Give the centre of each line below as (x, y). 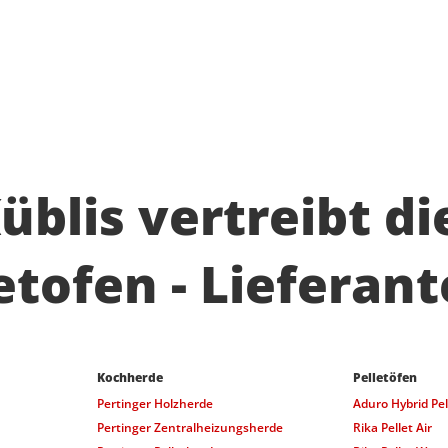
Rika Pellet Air (392, 427)
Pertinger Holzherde (154, 403)
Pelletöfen (384, 377)
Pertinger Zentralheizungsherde (189, 427)
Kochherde (129, 377)
